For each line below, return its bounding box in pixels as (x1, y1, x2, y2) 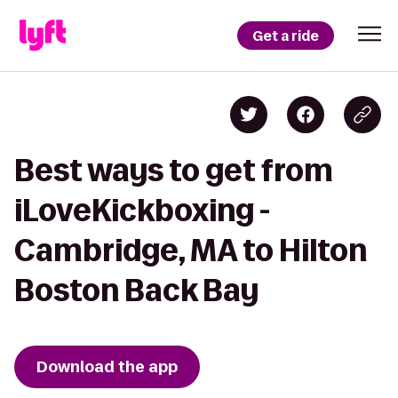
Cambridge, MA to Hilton (14, 234, 367, 267)
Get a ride (252, 26, 319, 45)
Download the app (36, 356, 178, 378)
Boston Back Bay (14, 274, 259, 306)
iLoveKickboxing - (14, 194, 270, 227)
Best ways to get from (14, 154, 333, 187)
